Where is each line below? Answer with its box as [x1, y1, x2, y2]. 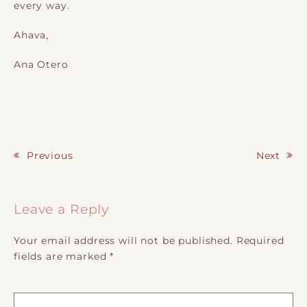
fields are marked [14, 251, 110, 262]
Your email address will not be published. [14, 235, 233, 247]
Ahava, [14, 29, 49, 40]
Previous [26, 150, 73, 162]
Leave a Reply [14, 201, 110, 218]
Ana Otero [14, 59, 69, 71]
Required [236, 235, 284, 247]
